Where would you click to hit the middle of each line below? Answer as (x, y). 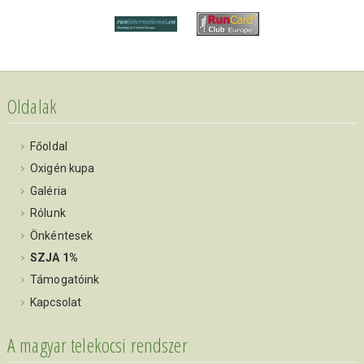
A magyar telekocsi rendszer (97, 344)
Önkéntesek (61, 235)
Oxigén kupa (62, 169)
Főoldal (48, 146)
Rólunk (48, 213)
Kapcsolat (56, 302)
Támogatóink (65, 280)
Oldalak (32, 106)
